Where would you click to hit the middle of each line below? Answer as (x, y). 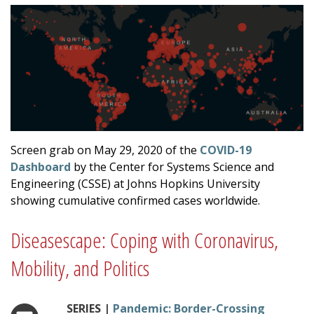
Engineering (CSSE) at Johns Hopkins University (135, 184)
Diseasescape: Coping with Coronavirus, (144, 240)
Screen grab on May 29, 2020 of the (105, 150)
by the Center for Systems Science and (172, 167)
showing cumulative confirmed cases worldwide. (135, 201)
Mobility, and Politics (80, 268)
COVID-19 (226, 150)
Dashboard (41, 167)
